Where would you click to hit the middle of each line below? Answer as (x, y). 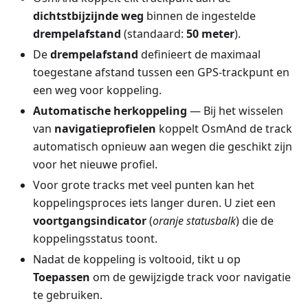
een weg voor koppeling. (97, 90)
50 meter (210, 34)
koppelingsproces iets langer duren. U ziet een (154, 203)
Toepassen (62, 277)
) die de (255, 221)
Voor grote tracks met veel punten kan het (144, 185)
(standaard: (154, 34)
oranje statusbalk (194, 221)
